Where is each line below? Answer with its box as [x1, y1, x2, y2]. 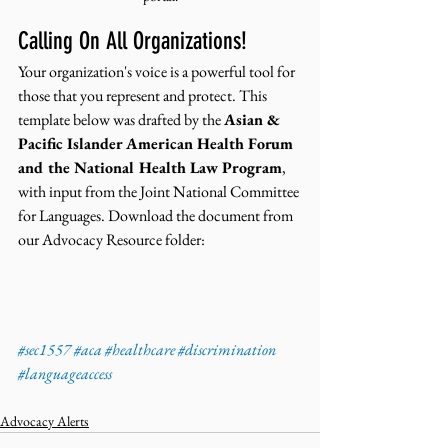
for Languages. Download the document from [18, 205, 296, 227]
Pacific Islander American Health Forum [18, 133, 297, 155]
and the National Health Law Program [18, 157, 282, 179]
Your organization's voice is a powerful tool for [18, 61, 298, 83]
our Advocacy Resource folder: [18, 229, 208, 251]
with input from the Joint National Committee [18, 181, 302, 203]
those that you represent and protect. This [18, 85, 270, 107]
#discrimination [178, 338, 276, 360]
